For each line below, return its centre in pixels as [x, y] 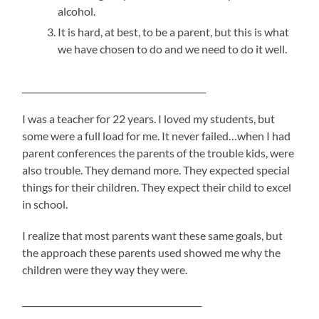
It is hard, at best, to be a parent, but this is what [174, 32]
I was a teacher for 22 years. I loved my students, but [149, 119]
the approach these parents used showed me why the [152, 253]
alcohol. [77, 11]
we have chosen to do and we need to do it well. [173, 49]
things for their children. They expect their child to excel [157, 187]
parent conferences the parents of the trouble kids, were [158, 153]
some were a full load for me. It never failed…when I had [157, 136]
